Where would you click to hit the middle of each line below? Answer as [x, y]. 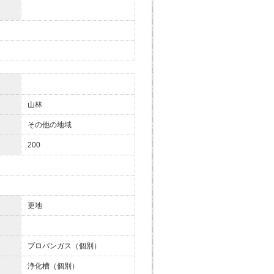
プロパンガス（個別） [64, 246]
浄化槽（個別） [53, 266]
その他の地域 [50, 125]
